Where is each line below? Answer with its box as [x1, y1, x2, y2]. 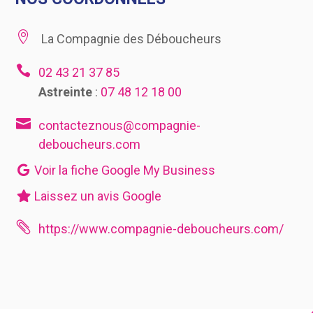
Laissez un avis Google [31, 189, 161, 204]
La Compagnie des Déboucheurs [38, 31, 221, 47]
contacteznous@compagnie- [38, 118, 201, 133]
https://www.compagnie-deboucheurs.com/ [38, 221, 284, 237]
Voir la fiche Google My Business [31, 163, 215, 178]
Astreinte [38, 85, 92, 100]
